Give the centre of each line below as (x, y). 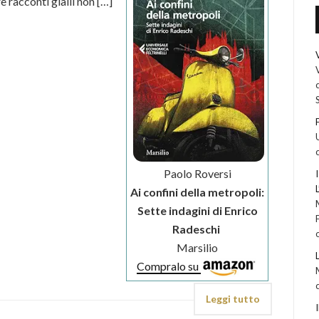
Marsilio (198, 247)
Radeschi (198, 229)
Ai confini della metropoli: (198, 192)
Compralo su (169, 266)
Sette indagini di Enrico (197, 210)
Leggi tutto (233, 299)
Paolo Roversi (197, 173)
